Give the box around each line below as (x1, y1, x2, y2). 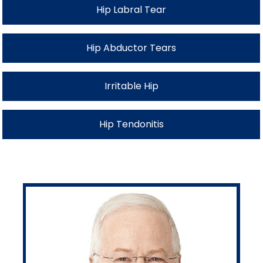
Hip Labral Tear (96, 2, 167, 16)
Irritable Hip (104, 79, 159, 93)
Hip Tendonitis (99, 117, 164, 131)
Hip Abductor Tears (86, 41, 177, 55)
